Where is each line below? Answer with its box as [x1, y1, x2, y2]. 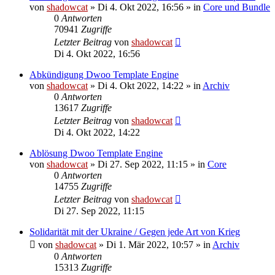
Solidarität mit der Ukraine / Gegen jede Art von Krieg [29, 226, 240, 237]
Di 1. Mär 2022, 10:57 [106, 239, 193, 250]
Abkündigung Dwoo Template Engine [29, 69, 179, 80]
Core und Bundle [203, 1, 270, 12]
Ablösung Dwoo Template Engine [29, 147, 163, 158]
